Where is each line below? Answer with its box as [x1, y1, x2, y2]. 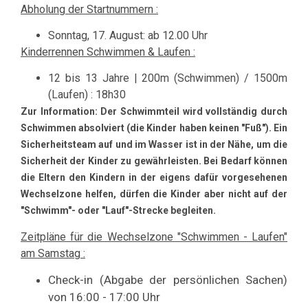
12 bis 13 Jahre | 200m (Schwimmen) [48, 71, 240, 85]
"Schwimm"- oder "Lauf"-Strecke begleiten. [21, 205, 216, 217]
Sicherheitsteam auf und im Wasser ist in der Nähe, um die [21, 139, 287, 151]
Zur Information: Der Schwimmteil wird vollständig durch [21, 106, 287, 118]
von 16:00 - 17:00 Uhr [48, 290, 163, 305]
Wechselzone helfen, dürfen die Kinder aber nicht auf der [21, 188, 287, 200]
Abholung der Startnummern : [21, 2, 158, 16]
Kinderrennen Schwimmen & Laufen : [21, 45, 195, 58]
